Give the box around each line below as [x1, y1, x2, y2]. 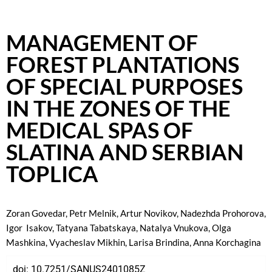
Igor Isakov [6, 222, 52, 233]
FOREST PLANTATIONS [6, 50, 239, 78]
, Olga [208, 222, 231, 233]
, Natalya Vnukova [136, 222, 208, 233]
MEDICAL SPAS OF [6, 116, 193, 143]
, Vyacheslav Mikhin [46, 236, 125, 248]
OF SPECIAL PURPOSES [6, 72, 243, 100]
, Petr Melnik [66, 207, 117, 219]
